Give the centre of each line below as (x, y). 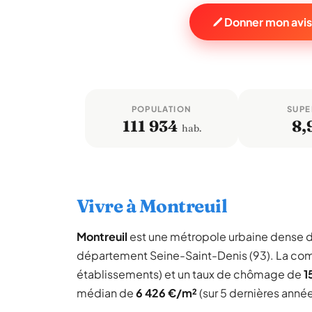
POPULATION (162, 109)
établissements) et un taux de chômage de (190, 274)
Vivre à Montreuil (152, 206)
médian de (106, 293)
